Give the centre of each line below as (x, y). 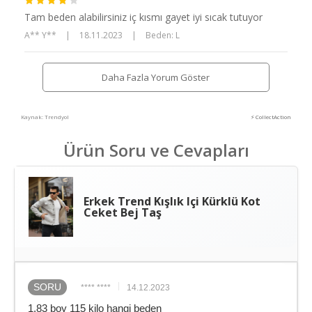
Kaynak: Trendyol (45, 117)
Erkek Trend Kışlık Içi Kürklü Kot (172, 202)
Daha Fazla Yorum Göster (156, 77)
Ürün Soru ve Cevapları (156, 150)
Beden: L (163, 36)
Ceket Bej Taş (123, 213)
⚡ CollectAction (271, 117)
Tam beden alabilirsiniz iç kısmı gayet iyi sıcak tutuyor (143, 17)
